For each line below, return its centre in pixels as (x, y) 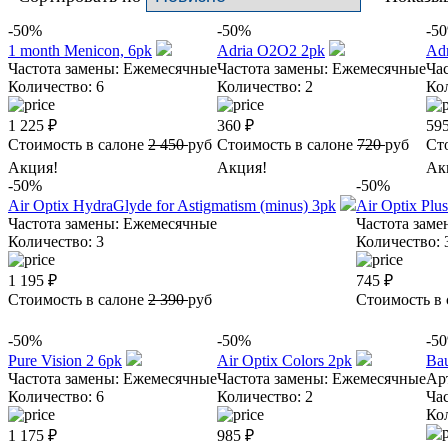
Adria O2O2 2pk (271, 50)
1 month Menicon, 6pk (80, 50)
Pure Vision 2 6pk (65, 360)
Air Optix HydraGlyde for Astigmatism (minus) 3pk (172, 205)
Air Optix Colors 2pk (284, 360)
